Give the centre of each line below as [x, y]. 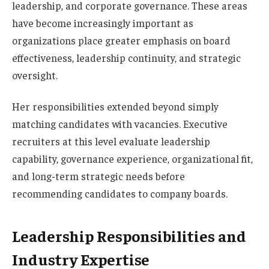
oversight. [35, 75]
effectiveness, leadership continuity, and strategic [126, 58]
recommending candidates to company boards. [120, 194]
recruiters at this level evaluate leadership [111, 141]
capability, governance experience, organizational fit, [132, 159]
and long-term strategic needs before [98, 176]
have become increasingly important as [103, 23]
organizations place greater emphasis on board [121, 41]
